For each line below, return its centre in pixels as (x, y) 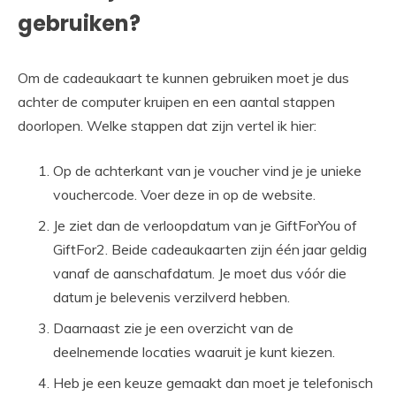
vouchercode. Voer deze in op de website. (184, 195)
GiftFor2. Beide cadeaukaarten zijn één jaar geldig (210, 250)
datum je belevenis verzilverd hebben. (171, 297)
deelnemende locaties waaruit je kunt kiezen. (194, 352)
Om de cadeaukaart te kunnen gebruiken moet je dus (183, 78)
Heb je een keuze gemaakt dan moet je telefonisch (213, 383)
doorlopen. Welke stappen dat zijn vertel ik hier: (167, 126)
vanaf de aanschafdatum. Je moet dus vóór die (200, 274)
